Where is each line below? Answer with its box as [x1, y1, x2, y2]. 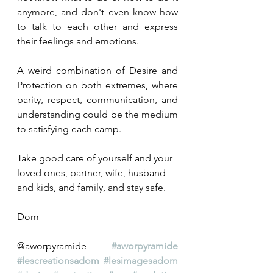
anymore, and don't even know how [17, 6, 178, 18]
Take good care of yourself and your [17, 152, 175, 164]
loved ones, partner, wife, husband [17, 167, 168, 179]
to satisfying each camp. [17, 123, 121, 135]
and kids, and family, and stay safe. [17, 182, 171, 193]
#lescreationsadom [17, 255, 99, 266]
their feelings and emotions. [17, 35, 139, 47]
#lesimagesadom [104, 255, 178, 266]
